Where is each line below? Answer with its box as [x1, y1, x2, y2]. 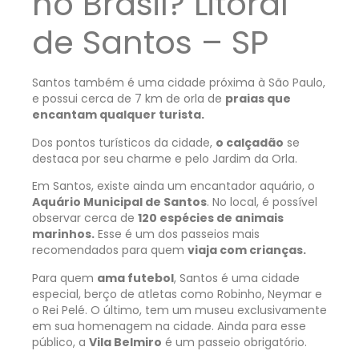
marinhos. [32, 226, 95, 243]
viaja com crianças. [188, 242, 306, 259]
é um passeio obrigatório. [162, 333, 307, 350]
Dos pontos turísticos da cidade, [32, 134, 216, 151]
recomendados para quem [32, 242, 188, 259]
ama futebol [97, 269, 174, 286]
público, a [32, 333, 89, 350]
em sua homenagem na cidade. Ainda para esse [32, 317, 306, 334]
